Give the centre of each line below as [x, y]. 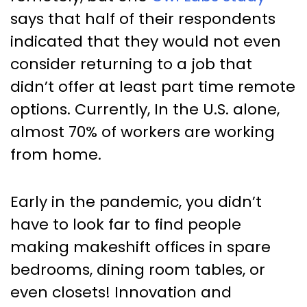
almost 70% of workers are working [143, 132]
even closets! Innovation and [121, 293]
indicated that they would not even [146, 42]
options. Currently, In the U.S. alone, [145, 110]
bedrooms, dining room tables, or [138, 270]
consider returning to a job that [131, 64]
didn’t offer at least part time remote [153, 87]
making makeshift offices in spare [140, 247]
